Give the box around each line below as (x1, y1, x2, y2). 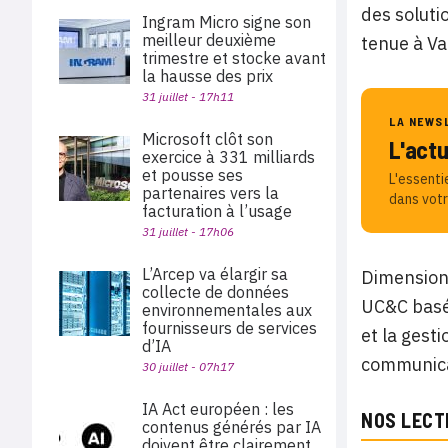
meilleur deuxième (142, 30, 276, 50)
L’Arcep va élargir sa (142, 264, 288, 284)
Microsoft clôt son (142, 129, 273, 149)
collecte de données (142, 282, 289, 302)
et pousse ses (142, 165, 243, 185)
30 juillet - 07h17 (142, 359, 234, 374)
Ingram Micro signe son (142, 12, 311, 32)
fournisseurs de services (142, 318, 317, 338)
